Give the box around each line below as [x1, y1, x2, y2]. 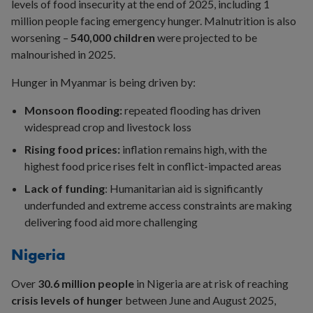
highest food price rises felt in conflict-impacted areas [24, 159, 282, 173]
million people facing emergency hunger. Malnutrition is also [11, 14, 296, 28]
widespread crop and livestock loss [24, 120, 192, 134]
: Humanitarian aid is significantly [105, 182, 263, 196]
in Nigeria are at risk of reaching [134, 277, 289, 291]
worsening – [11, 31, 71, 45]
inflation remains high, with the [120, 143, 268, 156]
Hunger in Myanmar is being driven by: [11, 75, 196, 89]
